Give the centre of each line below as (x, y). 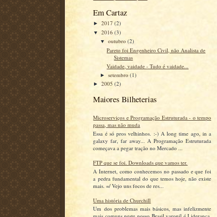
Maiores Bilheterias (125, 99)
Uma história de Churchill (122, 201)
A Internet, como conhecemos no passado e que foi (152, 171)
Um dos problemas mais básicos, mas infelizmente (152, 209)
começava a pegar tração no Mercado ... (138, 148)
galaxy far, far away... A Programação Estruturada (152, 140)
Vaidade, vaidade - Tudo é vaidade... (148, 66)
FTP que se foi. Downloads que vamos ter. (140, 163)
